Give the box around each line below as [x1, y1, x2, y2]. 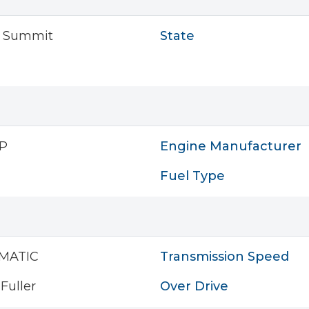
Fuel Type [160, 168, 225, 183]
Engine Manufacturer [160, 139, 301, 154]
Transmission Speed [160, 249, 289, 264]
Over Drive [160, 279, 228, 294]
